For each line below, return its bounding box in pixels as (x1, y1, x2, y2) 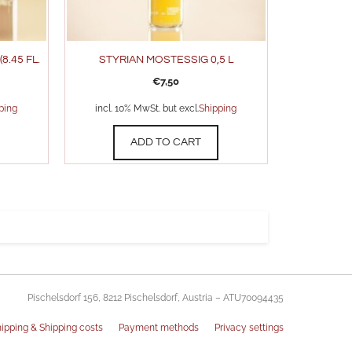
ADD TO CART (130, 137, 202, 148)
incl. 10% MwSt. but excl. (95, 103, 200, 115)
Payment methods (119, 322, 199, 334)
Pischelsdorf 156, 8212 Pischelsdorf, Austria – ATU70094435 (27, 292, 284, 304)
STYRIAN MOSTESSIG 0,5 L (98, 54, 233, 66)
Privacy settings (214, 322, 284, 334)
